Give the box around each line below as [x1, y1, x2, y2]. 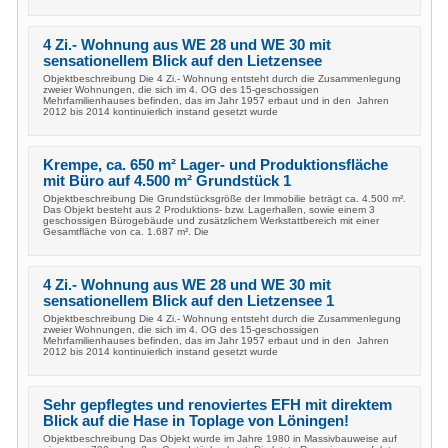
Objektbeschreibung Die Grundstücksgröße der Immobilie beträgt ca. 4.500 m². [43, 193, 406, 204]
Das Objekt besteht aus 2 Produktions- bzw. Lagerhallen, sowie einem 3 [43, 204, 375, 215]
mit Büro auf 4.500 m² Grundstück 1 [43, 173, 291, 189]
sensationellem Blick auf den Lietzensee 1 [43, 293, 334, 309]
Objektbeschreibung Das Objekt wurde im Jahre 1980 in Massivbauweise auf [43, 433, 397, 444]
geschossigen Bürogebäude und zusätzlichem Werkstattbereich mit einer [43, 215, 379, 226]
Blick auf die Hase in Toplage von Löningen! [43, 413, 349, 429]
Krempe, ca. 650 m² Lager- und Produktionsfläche [43, 157, 388, 173]
